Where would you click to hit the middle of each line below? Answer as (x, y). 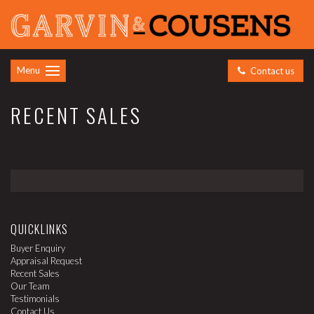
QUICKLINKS (40, 230)
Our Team (30, 286)
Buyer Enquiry (38, 248)
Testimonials (35, 299)
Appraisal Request (46, 261)
